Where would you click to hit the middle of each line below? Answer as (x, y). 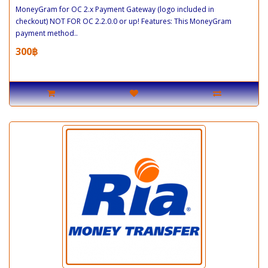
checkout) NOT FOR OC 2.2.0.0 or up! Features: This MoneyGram (124, 21)
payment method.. (47, 33)
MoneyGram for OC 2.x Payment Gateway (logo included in (115, 9)
